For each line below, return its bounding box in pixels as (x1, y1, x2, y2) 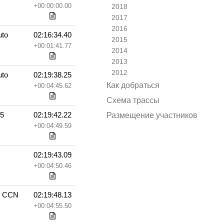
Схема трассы (106, 96, 159, 104)
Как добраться (106, 81, 159, 89)
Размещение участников (106, 111, 197, 119)
